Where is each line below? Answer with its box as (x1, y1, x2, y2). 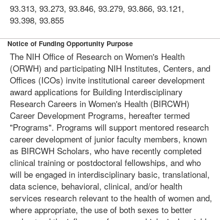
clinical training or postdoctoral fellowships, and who (10, 156, 201, 168)
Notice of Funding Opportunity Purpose (7, 39, 133, 48)
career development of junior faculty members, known (10, 133, 207, 145)
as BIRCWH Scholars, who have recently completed (10, 144, 201, 157)
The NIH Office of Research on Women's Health (10, 50, 185, 62)
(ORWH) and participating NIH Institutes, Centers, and (10, 62, 210, 74)
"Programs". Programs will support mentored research (10, 121, 209, 133)
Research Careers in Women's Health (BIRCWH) (10, 97, 190, 110)
